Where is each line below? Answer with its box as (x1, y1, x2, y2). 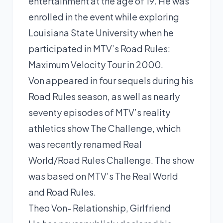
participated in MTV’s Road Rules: (28, 42, 170, 54)
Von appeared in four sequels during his (28, 74, 193, 86)
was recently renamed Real (28, 138, 142, 150)
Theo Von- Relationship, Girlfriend (28, 202, 171, 214)
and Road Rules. (28, 186, 96, 198)
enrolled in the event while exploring (28, 10, 179, 22)
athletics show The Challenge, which (28, 122, 181, 134)
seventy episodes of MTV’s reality (28, 106, 170, 118)
